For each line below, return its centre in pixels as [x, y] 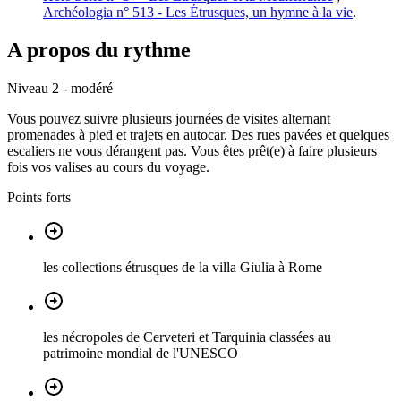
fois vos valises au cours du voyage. [108, 167]
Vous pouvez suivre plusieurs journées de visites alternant [169, 119]
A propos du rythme [99, 51]
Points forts [39, 198]
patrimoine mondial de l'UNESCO [141, 354]
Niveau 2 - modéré [60, 89]
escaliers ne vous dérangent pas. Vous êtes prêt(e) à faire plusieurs [192, 151]
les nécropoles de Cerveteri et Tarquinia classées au [187, 337]
